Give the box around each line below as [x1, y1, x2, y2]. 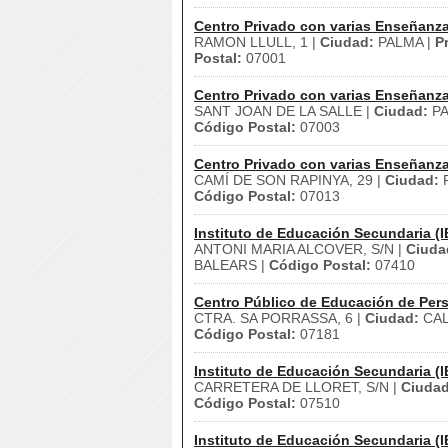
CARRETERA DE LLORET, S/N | [194, 379, 401, 395]
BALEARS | [194, 257, 269, 273]
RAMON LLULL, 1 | [194, 34, 320, 50]
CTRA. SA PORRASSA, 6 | [194, 310, 365, 326]
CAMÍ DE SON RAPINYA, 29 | [194, 172, 385, 188]
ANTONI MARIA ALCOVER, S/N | [194, 241, 406, 257]
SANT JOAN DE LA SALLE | [194, 103, 374, 119]
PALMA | [374, 34, 435, 50]
